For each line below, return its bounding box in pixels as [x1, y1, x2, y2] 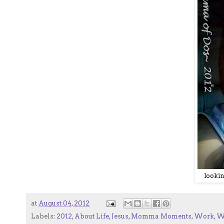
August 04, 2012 [38, 199, 89, 207]
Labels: [31, 212, 56, 220]
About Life [74, 212, 109, 220]
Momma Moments [131, 212, 191, 220]
